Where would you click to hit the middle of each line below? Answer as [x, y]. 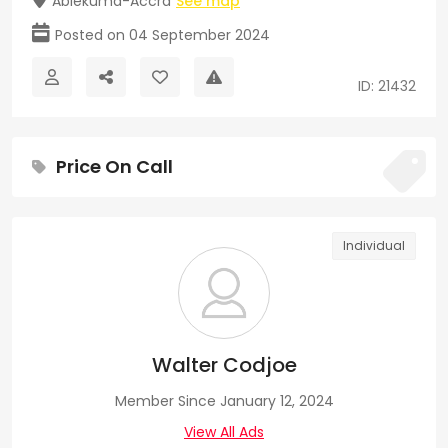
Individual [374, 245]
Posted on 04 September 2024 [162, 34]
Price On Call [114, 166]
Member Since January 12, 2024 [224, 400]
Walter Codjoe [224, 364]
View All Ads [224, 431]
